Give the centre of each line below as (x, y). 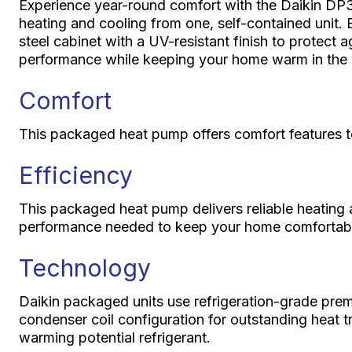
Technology (84, 268)
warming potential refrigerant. (114, 337)
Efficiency (75, 175)
